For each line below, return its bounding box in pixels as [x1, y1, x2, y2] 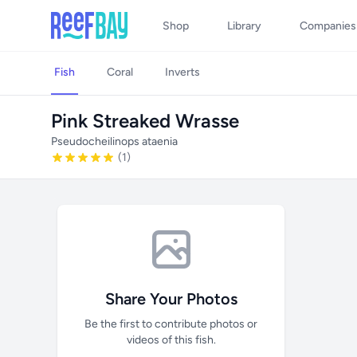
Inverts [165, 65, 200, 79]
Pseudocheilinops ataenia [51, 135, 178, 148]
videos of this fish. [126, 333, 216, 347]
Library [227, 19, 261, 33]
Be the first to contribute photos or [84, 317, 257, 331]
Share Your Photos [104, 289, 237, 308]
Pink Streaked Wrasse [51, 109, 239, 132]
